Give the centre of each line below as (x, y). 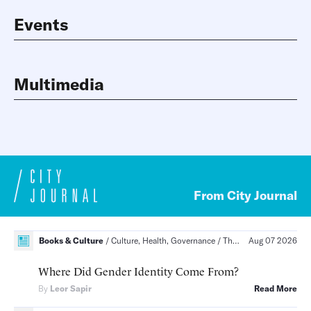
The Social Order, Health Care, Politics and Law (228, 241)
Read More (276, 288)
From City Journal (245, 195)
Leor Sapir (71, 288)
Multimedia (59, 84)
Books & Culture (71, 241)
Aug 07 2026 (273, 241)
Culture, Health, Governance (163, 241)
